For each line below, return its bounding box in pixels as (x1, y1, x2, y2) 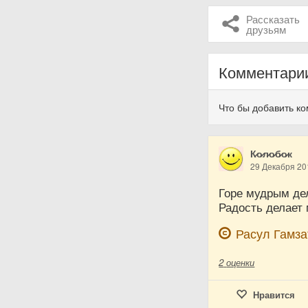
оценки (226, 256, 255, 269)
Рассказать (245, 11, 300, 27)
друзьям (245, 21, 286, 37)
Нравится (252, 288, 295, 302)
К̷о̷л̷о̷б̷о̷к (250, 146, 293, 161)
